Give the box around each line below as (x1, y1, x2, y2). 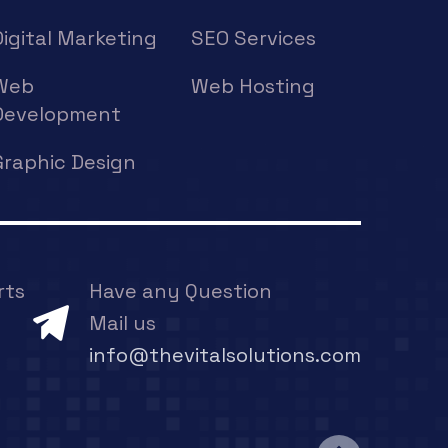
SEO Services (191, 25, 316, 51)
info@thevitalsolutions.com (89, 342, 361, 368)
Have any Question (89, 278, 272, 304)
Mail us (89, 310, 156, 336)
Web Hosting (191, 73, 315, 99)
